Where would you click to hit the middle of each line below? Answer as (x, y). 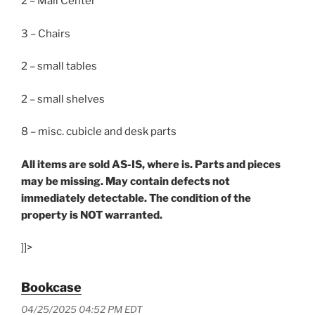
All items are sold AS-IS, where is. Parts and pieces (151, 164)
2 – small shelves (63, 99)
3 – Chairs (46, 33)
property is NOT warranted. (92, 215)
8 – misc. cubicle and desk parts (99, 132)
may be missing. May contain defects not (126, 181)
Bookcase (51, 288)
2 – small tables (59, 66)
